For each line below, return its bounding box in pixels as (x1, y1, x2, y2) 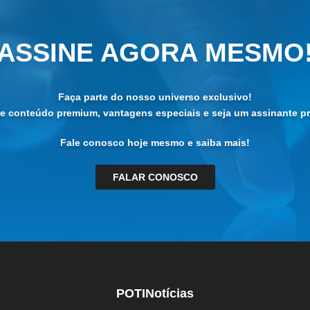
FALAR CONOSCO (112, 171, 198, 183)
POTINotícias (116, 286, 194, 300)
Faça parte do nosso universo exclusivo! (58, 91, 252, 102)
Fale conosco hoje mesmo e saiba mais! (60, 136, 250, 148)
